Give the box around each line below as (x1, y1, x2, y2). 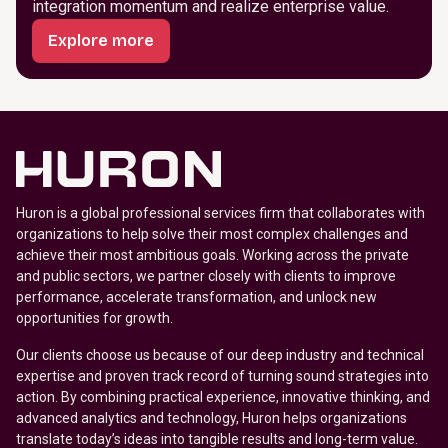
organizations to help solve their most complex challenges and (16, 225, 408, 242)
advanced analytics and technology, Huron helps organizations (16, 409, 407, 426)
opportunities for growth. (16, 309, 176, 326)
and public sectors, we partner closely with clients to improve (16, 267, 396, 284)
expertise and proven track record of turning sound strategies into (16, 367, 429, 384)
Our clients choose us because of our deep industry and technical (16, 346, 424, 363)
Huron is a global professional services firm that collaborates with (16, 204, 425, 221)
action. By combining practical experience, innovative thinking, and (16, 388, 430, 405)
